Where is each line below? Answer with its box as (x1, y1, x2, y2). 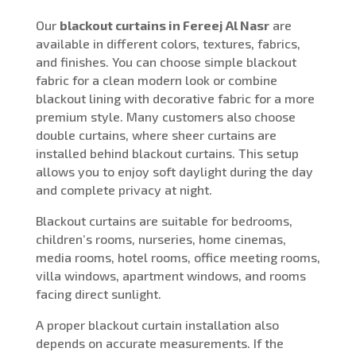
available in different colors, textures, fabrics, (35, 35, 300, 51)
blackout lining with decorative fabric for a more (35, 90, 315, 106)
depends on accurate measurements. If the (35, 335, 284, 350)
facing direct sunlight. (35, 285, 161, 301)
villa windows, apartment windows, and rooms (35, 267, 306, 283)
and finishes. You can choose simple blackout (35, 53, 296, 69)
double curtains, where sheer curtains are (35, 126, 277, 142)
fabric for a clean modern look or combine (35, 72, 277, 87)
